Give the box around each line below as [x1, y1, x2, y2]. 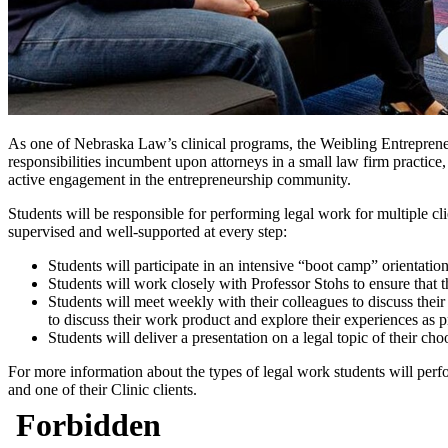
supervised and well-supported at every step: [8, 222, 287, 240]
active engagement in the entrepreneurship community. [8, 170, 351, 188]
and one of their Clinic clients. [8, 380, 201, 398]
